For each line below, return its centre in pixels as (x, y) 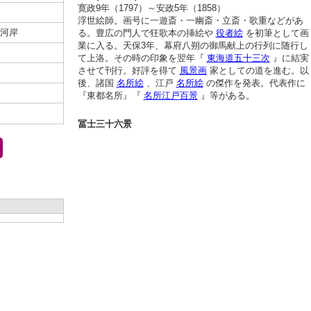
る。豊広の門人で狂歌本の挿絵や (146, 33)
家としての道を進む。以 (258, 70)
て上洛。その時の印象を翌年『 (142, 58)
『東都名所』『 (110, 95)
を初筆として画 (276, 33)
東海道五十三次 (238, 58)
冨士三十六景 (104, 124)
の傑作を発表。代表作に (254, 83)
